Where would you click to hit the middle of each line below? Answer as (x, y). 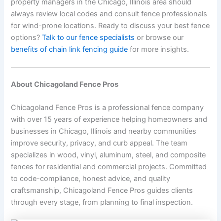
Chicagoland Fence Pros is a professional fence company (108, 107)
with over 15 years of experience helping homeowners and (109, 119)
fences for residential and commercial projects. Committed (109, 166)
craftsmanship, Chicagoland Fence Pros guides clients (102, 190)
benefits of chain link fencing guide (70, 50)
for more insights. (159, 50)
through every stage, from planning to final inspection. (102, 202)
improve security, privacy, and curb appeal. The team (99, 143)
